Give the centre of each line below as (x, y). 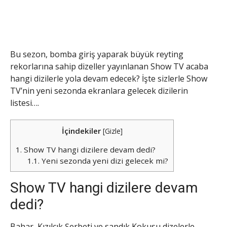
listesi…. (25, 103)
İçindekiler (81, 131)
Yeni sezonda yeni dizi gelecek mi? (104, 161)
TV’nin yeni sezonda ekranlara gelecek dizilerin (99, 91)
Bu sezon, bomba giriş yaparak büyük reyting (97, 54)
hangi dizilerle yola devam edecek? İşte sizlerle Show (109, 79)
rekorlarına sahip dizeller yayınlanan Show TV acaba (109, 67)
